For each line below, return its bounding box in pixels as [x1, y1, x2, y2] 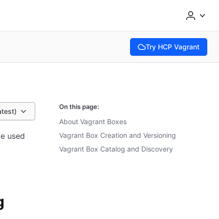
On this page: [59, 103, 99, 110]
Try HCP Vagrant [146, 42, 199, 51]
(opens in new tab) [130, 57, 199, 67]
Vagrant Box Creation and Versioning [59, 131, 176, 139]
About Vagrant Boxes [59, 117, 127, 126]
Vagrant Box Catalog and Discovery [59, 145, 173, 153]
